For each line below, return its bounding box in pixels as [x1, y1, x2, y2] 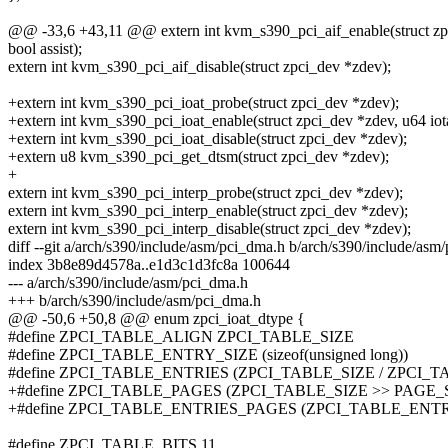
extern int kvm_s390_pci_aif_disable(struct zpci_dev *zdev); [8, 58, 391, 76]
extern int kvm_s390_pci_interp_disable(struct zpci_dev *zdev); [8, 220, 411, 238]
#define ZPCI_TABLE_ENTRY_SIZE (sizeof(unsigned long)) [8, 346, 408, 364]
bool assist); [8, 40, 82, 58]
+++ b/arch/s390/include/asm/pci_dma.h [8, 292, 261, 310]
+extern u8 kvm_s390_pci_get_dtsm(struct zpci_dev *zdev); [8, 148, 389, 166]
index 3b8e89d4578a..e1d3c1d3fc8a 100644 [8, 256, 290, 274]
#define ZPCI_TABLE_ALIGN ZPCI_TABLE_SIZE [8, 328, 354, 346]
